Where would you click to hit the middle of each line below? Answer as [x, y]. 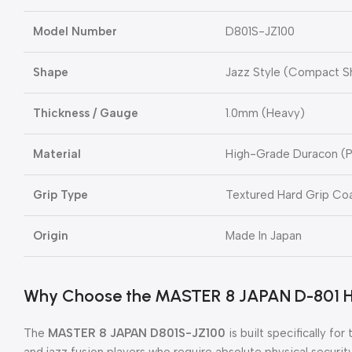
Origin [51, 235]
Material [57, 154]
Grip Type [60, 194]
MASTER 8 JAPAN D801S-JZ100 [137, 333]
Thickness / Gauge [86, 113]
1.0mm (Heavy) [265, 113]
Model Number [75, 31]
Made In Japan [264, 235]
